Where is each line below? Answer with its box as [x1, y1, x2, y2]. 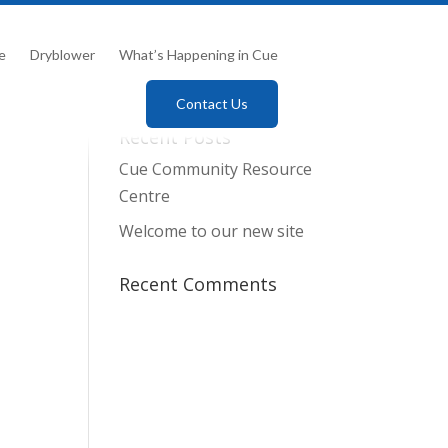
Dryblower [30, 46, 96, 64]
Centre [119, 185, 171, 207]
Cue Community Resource [119, 158, 313, 180]
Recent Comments [119, 272, 278, 296]
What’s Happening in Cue [119, 46, 279, 64]
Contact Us [176, 95, 249, 113]
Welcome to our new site [119, 220, 305, 242]
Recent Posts [119, 125, 232, 149]
